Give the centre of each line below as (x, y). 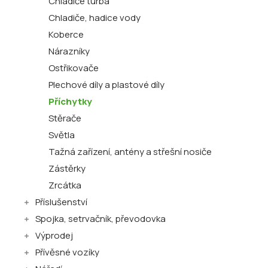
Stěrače (65, 118)
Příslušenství (61, 202)
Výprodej (54, 235)
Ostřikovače (74, 68)
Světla (62, 135)
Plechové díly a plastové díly (106, 85)
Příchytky (70, 101)
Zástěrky (67, 168)
